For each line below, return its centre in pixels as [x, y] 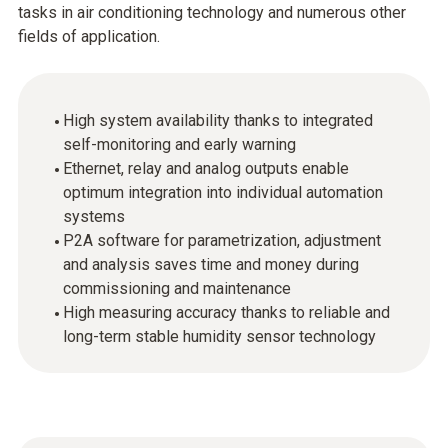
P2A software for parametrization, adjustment [222, 240]
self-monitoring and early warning [179, 144]
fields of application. [89, 36]
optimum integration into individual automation [223, 192]
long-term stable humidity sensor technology [219, 336]
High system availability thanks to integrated [218, 120]
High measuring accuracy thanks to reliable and [226, 312]
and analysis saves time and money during [211, 264]
